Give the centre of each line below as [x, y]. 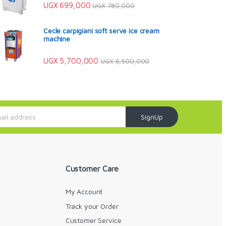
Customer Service [93, 220]
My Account [84, 192]
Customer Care [92, 168]
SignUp [152, 117]
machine [57, 38]
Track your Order [92, 206]
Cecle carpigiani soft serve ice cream [101, 30]
